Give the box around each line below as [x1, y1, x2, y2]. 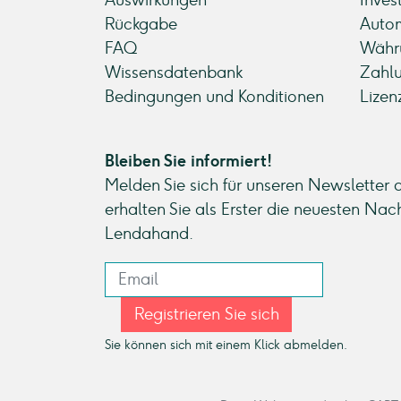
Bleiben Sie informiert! [105, 151, 272, 171]
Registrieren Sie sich [133, 303, 279, 324]
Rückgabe [105, 14, 177, 34]
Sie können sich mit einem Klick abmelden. [105, 337, 347, 352]
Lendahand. [105, 224, 193, 243]
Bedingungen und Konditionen [105, 87, 324, 107]
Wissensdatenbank [105, 63, 243, 82]
